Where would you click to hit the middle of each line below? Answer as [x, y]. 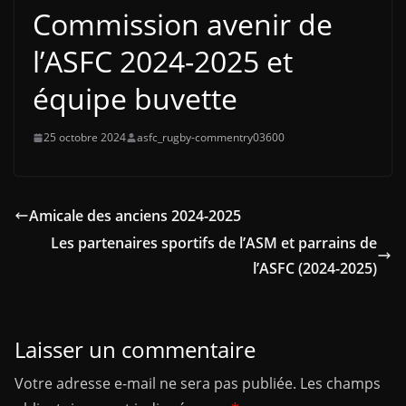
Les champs [340, 383]
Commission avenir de [183, 24]
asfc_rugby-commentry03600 [211, 137]
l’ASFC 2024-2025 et [163, 61]
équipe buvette [135, 98]
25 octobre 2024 [85, 137]
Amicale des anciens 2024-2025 [135, 216]
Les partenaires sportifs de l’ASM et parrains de [214, 243]
